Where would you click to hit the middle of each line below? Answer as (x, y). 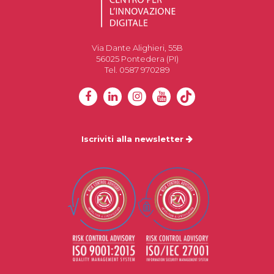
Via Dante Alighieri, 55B (137, 48)
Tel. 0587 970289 (137, 70)
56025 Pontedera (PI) (137, 59)
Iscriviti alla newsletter (134, 139)
